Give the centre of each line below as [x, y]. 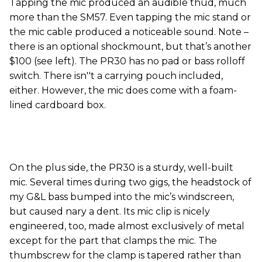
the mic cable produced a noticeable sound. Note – [129, 32]
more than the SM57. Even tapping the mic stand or [130, 18]
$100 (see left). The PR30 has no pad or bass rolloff [127, 61]
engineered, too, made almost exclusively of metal [127, 226]
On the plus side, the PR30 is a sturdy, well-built [121, 168]
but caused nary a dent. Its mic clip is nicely [110, 212]
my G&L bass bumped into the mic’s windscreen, [122, 197]
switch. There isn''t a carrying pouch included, [116, 76]
